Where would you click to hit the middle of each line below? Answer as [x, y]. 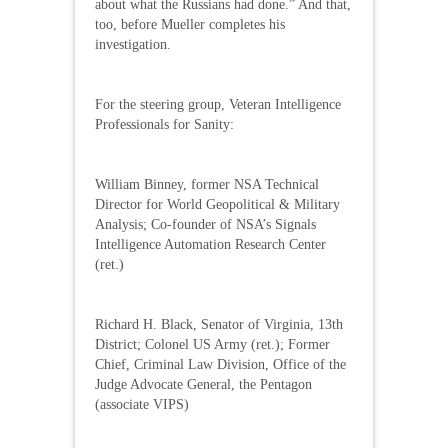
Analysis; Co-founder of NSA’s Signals [205, 224]
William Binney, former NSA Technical [207, 184]
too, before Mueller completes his [190, 24]
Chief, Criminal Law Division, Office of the [220, 364]
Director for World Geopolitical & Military [217, 204]
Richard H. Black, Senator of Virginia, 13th [219, 324]
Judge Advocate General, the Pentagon [203, 384]
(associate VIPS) [142, 404]
